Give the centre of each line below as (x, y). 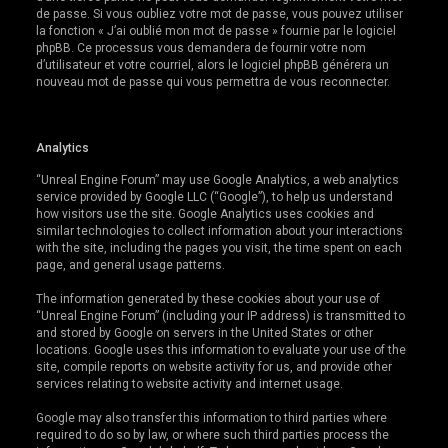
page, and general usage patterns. (131, 264)
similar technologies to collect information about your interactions (220, 230)
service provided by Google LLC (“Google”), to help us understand (215, 196)
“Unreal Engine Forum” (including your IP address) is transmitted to (221, 315)
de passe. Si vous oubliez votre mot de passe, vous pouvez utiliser (220, 13)
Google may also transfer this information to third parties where (212, 417)
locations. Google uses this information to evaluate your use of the (221, 349)
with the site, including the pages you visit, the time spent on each (219, 247)
